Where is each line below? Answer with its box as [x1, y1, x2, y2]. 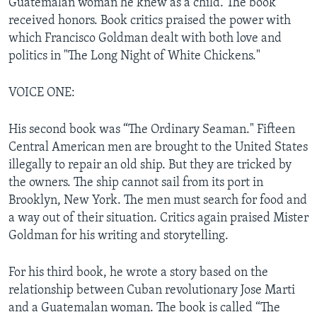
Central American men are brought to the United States [8, 140, 308, 154]
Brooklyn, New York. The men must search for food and [8, 193, 307, 207]
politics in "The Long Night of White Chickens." [8, 49, 260, 63]
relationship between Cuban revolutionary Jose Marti [8, 283, 295, 297]
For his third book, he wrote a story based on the [8, 265, 268, 279]
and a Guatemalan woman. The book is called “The [8, 301, 280, 315]
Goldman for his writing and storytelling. [8, 229, 229, 243]
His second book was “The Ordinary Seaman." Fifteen [8, 122, 295, 137]
